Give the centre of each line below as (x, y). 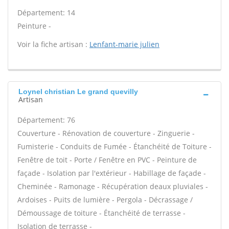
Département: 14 (46, 13)
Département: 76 (46, 120)
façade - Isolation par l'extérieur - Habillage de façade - (112, 173)
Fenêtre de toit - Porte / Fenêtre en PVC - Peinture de (107, 160)
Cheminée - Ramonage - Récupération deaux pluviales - (113, 186)
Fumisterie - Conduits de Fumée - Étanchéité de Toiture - (114, 146)
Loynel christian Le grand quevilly (78, 91)
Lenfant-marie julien (124, 44)
